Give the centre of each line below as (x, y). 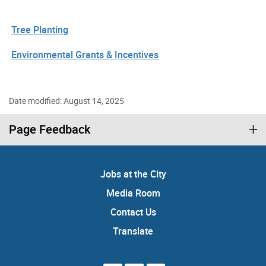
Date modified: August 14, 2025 (66, 101)
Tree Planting (40, 30)
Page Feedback (50, 129)
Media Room (133, 193)
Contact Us (133, 212)
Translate (133, 231)
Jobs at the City (133, 174)
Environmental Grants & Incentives (85, 55)
